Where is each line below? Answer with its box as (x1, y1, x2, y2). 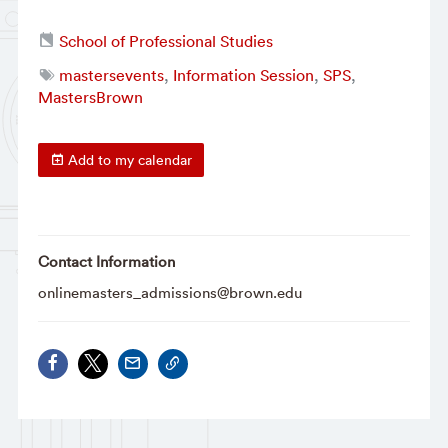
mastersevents (58, 65, 164, 86)
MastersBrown (37, 87, 143, 108)
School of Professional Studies (58, 31, 273, 52)
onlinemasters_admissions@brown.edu (37, 282, 302, 302)
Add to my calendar (63, 151, 192, 170)
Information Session (172, 65, 314, 86)
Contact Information (37, 251, 175, 271)
